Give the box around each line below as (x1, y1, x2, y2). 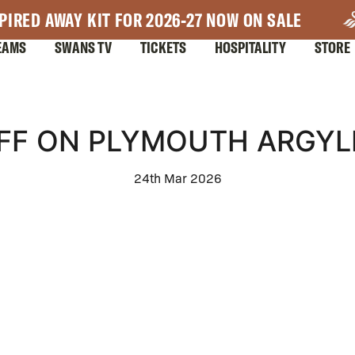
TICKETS (140, 37, 186, 57)
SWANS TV (55, 37, 112, 57)
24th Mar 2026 (133, 170, 222, 186)
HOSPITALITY (215, 37, 286, 57)
